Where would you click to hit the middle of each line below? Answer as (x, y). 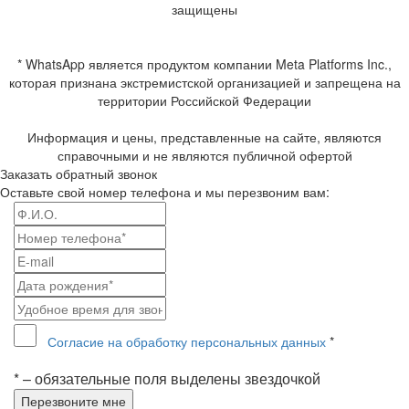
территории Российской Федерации (204, 101)
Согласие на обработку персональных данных (187, 342)
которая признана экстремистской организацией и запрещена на (204, 83)
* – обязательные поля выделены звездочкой (167, 379)
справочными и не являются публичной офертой (204, 156)
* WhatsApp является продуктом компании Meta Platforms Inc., (204, 64)
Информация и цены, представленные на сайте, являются (204, 137)
